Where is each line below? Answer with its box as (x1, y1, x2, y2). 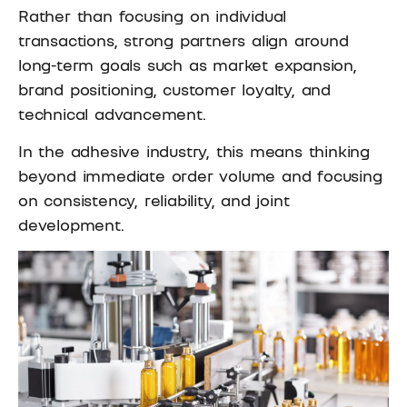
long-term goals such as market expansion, (18, 54, 357, 74)
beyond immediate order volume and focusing (18, 165, 382, 186)
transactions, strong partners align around (18, 29, 349, 50)
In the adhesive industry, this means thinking (18, 141, 370, 162)
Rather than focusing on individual (18, 5, 287, 25)
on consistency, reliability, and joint (18, 190, 290, 211)
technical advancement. (18, 103, 206, 124)
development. (18, 214, 124, 235)
